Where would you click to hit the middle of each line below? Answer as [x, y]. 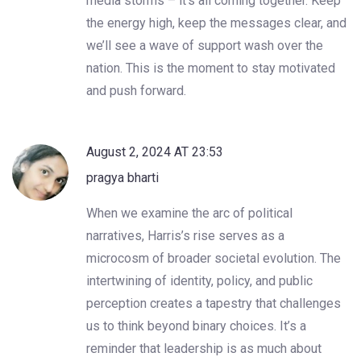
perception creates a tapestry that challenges [214, 303]
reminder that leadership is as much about [204, 348]
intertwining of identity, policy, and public [199, 280]
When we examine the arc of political [189, 213]
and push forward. [136, 90]
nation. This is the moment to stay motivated [211, 68]
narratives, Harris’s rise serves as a [185, 235]
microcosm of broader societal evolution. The [214, 258]
